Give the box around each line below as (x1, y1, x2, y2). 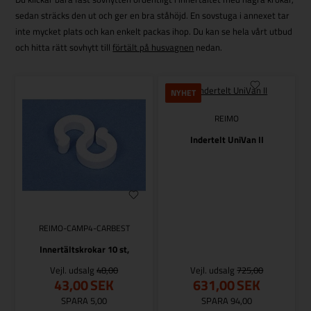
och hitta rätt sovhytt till (15, 40, 113, 55)
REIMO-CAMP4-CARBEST (38, 221, 130, 235)
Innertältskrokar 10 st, (39, 242, 129, 256)
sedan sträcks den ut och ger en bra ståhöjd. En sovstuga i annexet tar (15, 8, 290, 23)
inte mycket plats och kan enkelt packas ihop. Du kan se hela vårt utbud (15, 24, 293, 39)
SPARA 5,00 (61, 293, 108, 308)
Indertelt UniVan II (190, 133, 264, 147)
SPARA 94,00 (201, 293, 253, 308)
